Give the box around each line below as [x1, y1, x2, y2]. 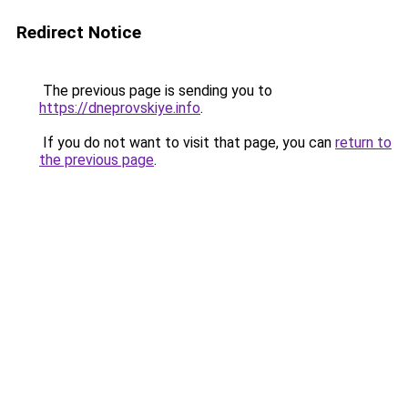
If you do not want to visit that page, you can [39, 134, 335, 151]
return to [335, 134, 392, 151]
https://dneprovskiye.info [39, 99, 200, 117]
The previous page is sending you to [39, 82, 272, 99]
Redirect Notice [16, 22, 141, 43]
